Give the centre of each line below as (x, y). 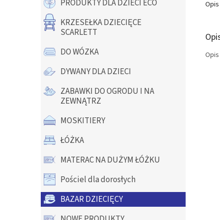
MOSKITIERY (83, 121)
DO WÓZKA (80, 52)
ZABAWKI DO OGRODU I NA (107, 91)
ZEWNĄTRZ (81, 101)
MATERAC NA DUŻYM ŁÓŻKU (110, 160)
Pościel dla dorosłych (98, 180)
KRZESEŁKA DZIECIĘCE (101, 23)
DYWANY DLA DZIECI (96, 72)
